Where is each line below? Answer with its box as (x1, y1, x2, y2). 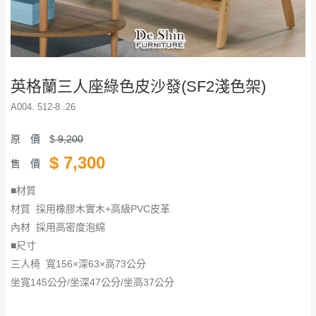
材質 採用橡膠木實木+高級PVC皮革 (11, 202, 170, 214)
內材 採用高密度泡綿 (11, 221, 105, 233)
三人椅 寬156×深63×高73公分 (11, 257, 146, 269)
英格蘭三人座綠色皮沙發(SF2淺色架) (11, 77, 266, 95)
